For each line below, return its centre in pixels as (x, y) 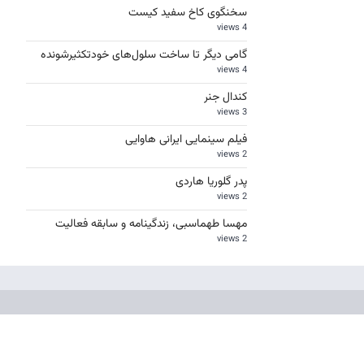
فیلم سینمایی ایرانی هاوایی (184, 140)
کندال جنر (225, 97)
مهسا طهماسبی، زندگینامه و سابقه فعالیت (151, 224)
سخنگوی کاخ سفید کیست (188, 13)
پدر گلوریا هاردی (211, 182)
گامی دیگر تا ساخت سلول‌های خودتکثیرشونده (144, 55)
